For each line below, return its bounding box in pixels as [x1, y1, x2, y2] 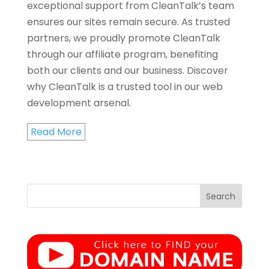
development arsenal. [26, 96, 131, 110]
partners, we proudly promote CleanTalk [26, 31, 220, 45]
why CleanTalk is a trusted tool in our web [26, 80, 223, 94]
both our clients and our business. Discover [26, 64, 228, 77]
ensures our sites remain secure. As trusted [26, 15, 230, 29]
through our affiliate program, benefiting [26, 47, 218, 61]
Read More [30, 125, 82, 139]
